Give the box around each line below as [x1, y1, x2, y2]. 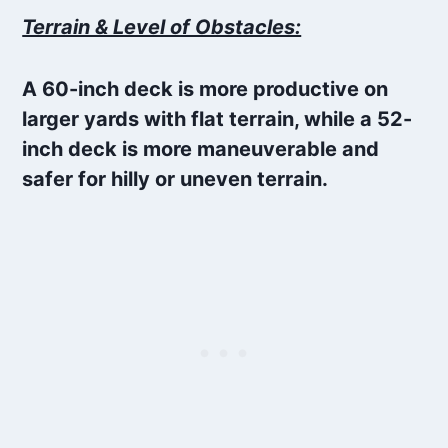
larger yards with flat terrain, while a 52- [22, 107, 413, 132]
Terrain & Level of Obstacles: [22, 15, 302, 40]
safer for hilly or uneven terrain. [22, 167, 329, 192]
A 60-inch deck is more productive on [22, 77, 389, 102]
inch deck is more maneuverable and [22, 137, 380, 162]
